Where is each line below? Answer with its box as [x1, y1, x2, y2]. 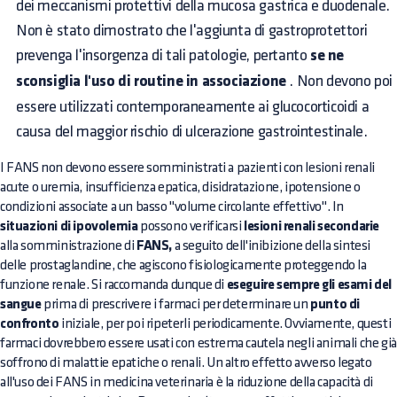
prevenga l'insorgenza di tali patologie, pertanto [16, 48, 311, 64]
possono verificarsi [137, 220, 245, 234]
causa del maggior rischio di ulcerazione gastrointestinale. [16, 124, 368, 140]
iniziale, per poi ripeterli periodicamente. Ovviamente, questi [58, 317, 392, 331]
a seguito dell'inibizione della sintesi [172, 239, 371, 253]
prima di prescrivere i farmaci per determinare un [41, 298, 311, 312]
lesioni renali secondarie [244, 220, 380, 235]
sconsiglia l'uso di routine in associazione [16, 74, 286, 91]
